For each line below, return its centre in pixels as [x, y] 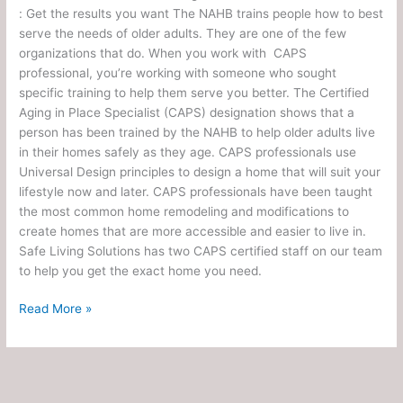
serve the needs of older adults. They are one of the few [183, 33]
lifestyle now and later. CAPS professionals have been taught [196, 191]
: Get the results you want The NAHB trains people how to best [201, 13]
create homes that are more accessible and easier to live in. [193, 231]
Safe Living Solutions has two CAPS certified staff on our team [201, 251]
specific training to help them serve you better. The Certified [194, 92]
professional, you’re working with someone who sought [178, 72]
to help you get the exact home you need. [141, 270]
